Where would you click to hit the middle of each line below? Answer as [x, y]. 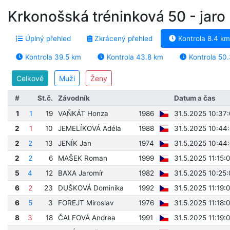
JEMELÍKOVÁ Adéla [89, 128]
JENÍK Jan [74, 143]
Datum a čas [195, 98]
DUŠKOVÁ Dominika [91, 188]
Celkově [30, 78]
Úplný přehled [47, 39]
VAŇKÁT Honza [83, 113]
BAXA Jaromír [80, 173]
